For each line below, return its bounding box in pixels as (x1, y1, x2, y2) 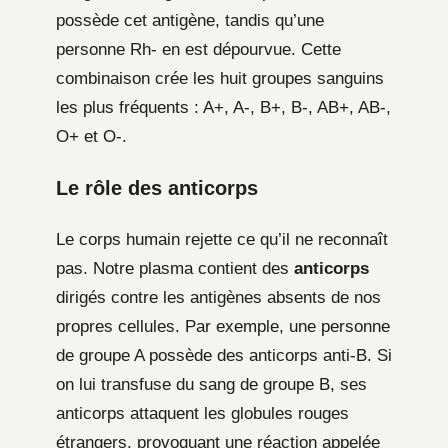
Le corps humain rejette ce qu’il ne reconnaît (56, 230, 388, 250)
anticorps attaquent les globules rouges (56, 404, 349, 424)
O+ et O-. (56, 127, 127, 147)
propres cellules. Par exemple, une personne (56, 317, 390, 337)
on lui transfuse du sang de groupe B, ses (56, 375, 367, 395)
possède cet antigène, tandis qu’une (56, 11, 324, 31)
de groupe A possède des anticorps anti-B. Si (56, 346, 392, 366)
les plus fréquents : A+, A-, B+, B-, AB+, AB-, (56, 98, 391, 118)
